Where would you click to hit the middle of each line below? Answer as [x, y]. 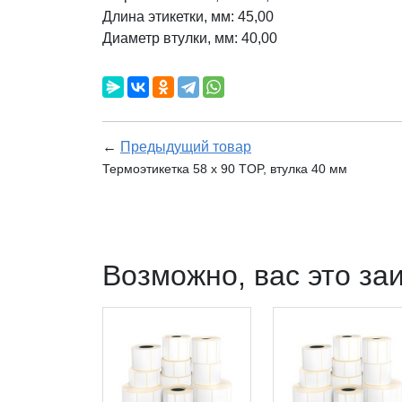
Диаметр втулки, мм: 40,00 [190, 39]
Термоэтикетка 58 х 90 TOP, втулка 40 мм [225, 169]
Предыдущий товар [186, 147]
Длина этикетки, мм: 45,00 [188, 17]
